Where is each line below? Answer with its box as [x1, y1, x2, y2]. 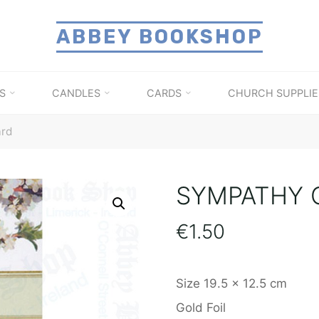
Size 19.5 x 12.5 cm [175, 276, 287, 291]
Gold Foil [175, 300, 226, 315]
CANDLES [51, 87, 100, 99]
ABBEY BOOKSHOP [56, 25, 263, 48]
